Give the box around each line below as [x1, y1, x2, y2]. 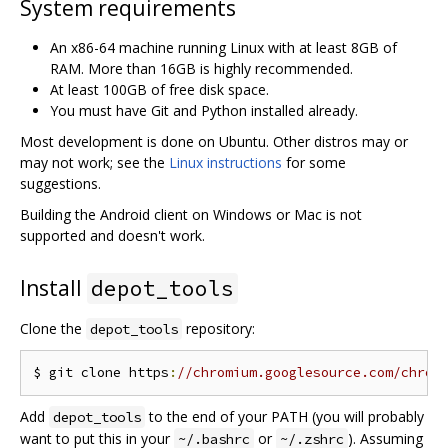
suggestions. [20, 173, 101, 193]
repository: [182, 318, 255, 338]
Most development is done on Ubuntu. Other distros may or [20, 131, 408, 151]
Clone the [20, 318, 86, 338]
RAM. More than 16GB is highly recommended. [50, 58, 353, 78]
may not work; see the [20, 152, 169, 172]
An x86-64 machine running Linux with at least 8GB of [50, 37, 397, 57]
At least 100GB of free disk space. [50, 79, 269, 99]
